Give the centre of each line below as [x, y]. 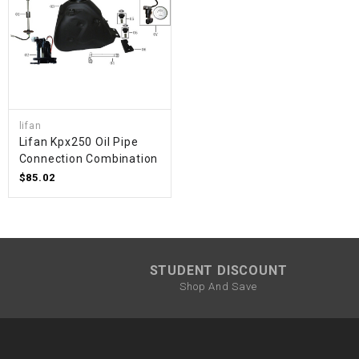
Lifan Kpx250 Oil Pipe [79, 142]
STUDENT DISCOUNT [218, 270]
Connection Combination [89, 159]
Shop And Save [218, 286]
